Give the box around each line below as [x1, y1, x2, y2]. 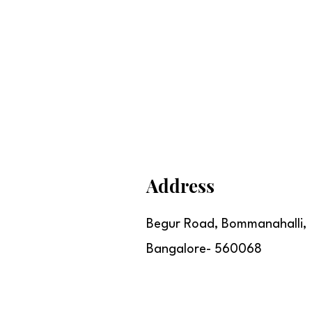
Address [146, 173, 214, 198]
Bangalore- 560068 [146, 243, 262, 256]
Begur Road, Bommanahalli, [146, 218, 306, 231]
